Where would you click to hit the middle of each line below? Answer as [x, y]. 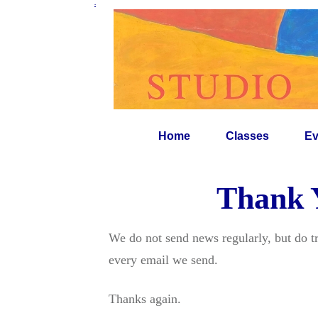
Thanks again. [145, 299]
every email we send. [163, 260]
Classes [247, 136]
